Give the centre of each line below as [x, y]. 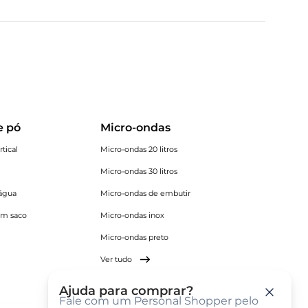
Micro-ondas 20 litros [139, 149]
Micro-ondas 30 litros [139, 171]
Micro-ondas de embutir [145, 193]
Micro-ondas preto [134, 237]
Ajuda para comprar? [126, 291]
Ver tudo [116, 259]
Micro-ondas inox [132, 215]
